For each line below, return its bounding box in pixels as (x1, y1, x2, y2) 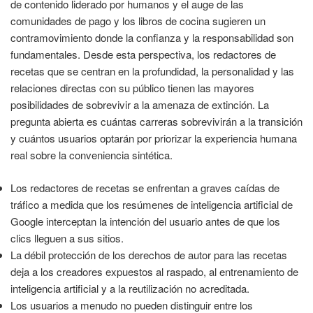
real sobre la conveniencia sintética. (10, 147, 173, 163)
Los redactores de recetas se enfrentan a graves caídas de (10, 180, 279, 195)
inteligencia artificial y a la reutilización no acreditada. (10, 280, 249, 296)
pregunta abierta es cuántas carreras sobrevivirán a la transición (10, 114, 303, 129)
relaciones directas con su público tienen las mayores (10, 80, 254, 96)
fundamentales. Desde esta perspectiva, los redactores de (10, 47, 276, 62)
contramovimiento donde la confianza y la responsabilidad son (10, 30, 293, 45)
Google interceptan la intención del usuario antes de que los (10, 213, 280, 228)
